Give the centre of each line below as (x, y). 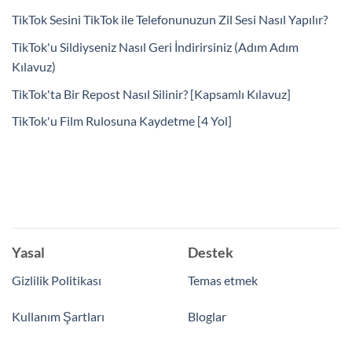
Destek (211, 253)
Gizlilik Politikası (57, 280)
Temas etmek (223, 280)
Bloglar (207, 316)
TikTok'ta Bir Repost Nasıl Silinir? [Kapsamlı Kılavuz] (151, 93)
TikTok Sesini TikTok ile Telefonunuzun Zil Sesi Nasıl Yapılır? (170, 20)
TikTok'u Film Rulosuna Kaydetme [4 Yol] (122, 121)
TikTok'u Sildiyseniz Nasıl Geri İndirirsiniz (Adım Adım (155, 46)
